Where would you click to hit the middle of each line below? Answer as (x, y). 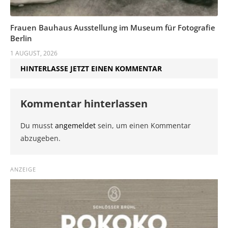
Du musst (38, 125)
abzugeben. (40, 138)
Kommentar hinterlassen (84, 103)
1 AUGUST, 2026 (34, 53)
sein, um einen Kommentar (143, 125)
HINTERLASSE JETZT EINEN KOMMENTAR (91, 68)
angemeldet (75, 125)
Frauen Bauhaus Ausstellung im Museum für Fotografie (113, 27)
